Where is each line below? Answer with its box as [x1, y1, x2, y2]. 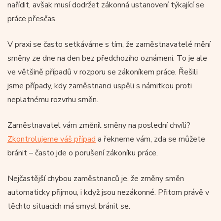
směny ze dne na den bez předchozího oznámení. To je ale [7, 52, 207, 64]
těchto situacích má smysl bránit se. [7, 200, 130, 212]
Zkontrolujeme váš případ [7, 133, 96, 145]
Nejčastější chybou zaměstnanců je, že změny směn [7, 173, 184, 184]
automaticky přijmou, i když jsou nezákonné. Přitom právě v [7, 186, 209, 198]
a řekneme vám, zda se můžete [96, 133, 205, 145]
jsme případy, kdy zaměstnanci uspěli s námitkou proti [7, 80, 192, 91]
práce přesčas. [7, 13, 57, 24]
